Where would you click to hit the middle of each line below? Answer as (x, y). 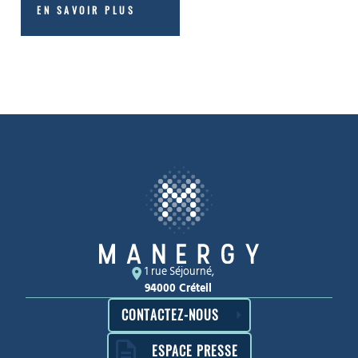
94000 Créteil (178, 288)
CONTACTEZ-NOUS (170, 314)
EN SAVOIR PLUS (86, 10)
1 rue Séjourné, (179, 271)
